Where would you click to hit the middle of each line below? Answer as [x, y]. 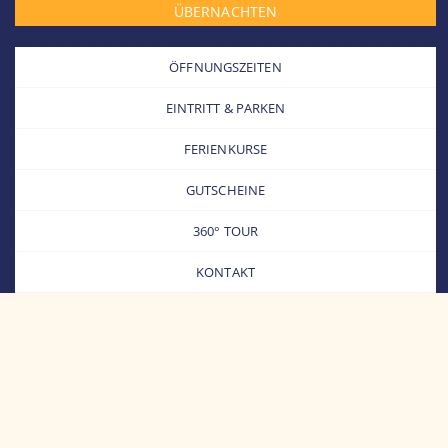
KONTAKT [225, 271]
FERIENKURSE [225, 148]
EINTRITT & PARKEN [225, 107]
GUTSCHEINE [225, 189]
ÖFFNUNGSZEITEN [225, 66]
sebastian [224, 413]
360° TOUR [225, 230]
